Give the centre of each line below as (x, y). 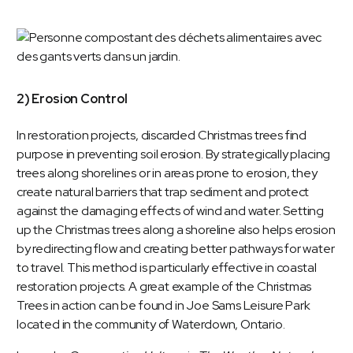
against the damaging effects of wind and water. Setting (171, 211)
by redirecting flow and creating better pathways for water (176, 249)
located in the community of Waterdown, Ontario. (151, 325)
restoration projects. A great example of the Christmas (164, 287)
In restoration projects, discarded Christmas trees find (162, 136)
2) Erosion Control (72, 99)
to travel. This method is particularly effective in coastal (167, 268)
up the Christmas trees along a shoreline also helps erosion (176, 230)
